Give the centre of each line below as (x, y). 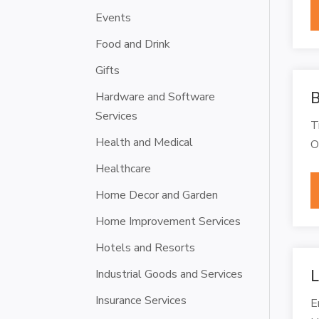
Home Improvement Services (168, 221)
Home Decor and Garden (157, 195)
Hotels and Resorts (146, 247)
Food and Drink (133, 44)
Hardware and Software (156, 96)
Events (114, 17)
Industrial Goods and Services (169, 274)
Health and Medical (145, 142)
